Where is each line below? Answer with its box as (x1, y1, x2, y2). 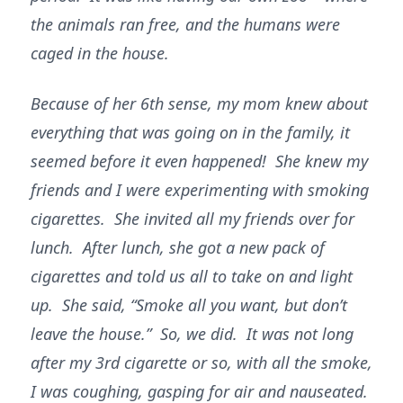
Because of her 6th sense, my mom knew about (31, 93, 368, 114)
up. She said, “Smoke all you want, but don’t (31, 294, 347, 316)
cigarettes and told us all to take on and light (31, 265, 353, 287)
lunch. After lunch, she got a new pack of (31, 237, 325, 258)
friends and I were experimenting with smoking (31, 179, 369, 201)
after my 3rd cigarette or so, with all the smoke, (31, 352, 372, 373)
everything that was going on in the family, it (31, 121, 350, 143)
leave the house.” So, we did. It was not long (31, 323, 354, 345)
